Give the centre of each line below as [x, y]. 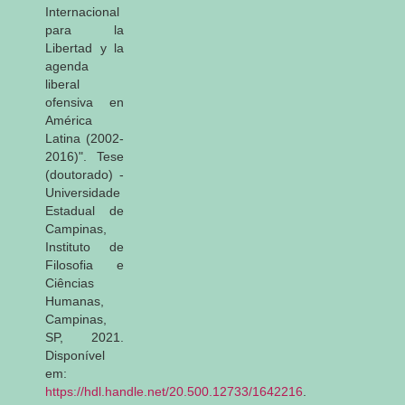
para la [85, 29]
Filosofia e [85, 264]
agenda [67, 66]
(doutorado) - [85, 174]
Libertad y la [85, 47]
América [69, 120]
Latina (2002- [85, 138]
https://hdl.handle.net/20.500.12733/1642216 [174, 391]
